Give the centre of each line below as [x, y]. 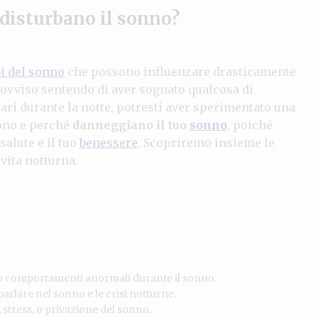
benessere [109, 142]
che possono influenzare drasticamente [180, 71]
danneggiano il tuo [131, 125]
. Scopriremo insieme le [206, 142]
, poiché [250, 125]
